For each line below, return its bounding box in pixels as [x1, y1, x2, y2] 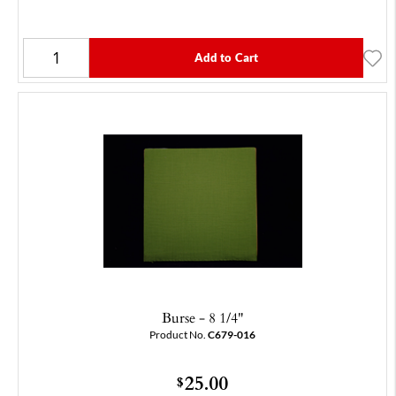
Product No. [149, 329, 208, 341]
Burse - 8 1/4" [161, 307, 244, 329]
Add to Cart [194, 51, 259, 65]
